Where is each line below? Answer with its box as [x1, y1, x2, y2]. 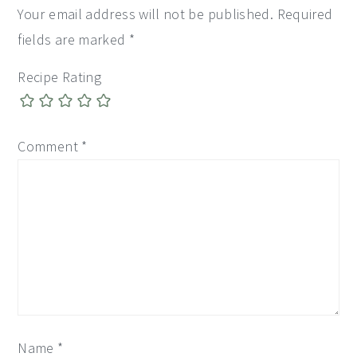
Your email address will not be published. [18, 5, 274, 24]
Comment [18, 136, 82, 155]
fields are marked [18, 30, 129, 49]
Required [277, 5, 333, 24]
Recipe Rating [18, 68, 102, 87]
